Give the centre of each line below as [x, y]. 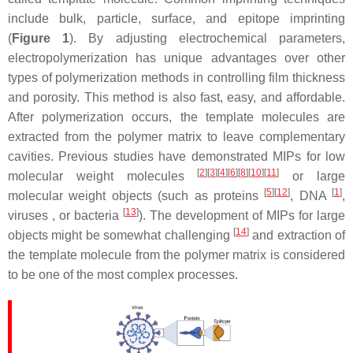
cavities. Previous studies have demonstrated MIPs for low [176, 156]
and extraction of [297, 235]
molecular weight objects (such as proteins [136, 196]
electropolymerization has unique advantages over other [176, 58]
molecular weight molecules [103, 176]
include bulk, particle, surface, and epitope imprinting [176, 19]
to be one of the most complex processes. [123, 275]
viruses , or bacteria [65, 216]
